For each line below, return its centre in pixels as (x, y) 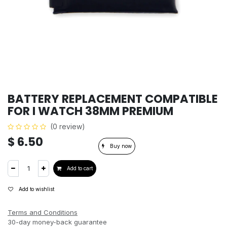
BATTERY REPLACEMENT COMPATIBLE (113, 99)
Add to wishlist (36, 189)
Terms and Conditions (43, 212)
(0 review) (68, 126)
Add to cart (79, 168)
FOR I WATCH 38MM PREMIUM (90, 111)
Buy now (120, 146)
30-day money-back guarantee (57, 222)
